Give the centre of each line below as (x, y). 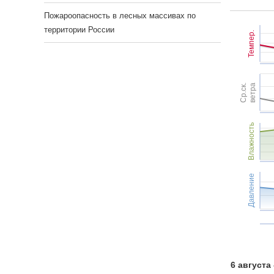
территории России (79, 30)
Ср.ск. (243, 92)
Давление (251, 190)
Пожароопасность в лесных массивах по (120, 16)
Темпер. (251, 43)
